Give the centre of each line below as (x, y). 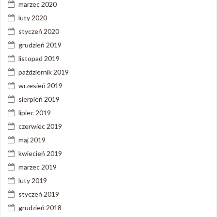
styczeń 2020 (39, 31)
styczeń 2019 (39, 194)
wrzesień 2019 (40, 85)
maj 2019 (32, 139)
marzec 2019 (38, 167)
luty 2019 (33, 180)
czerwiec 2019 (40, 126)
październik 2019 (44, 72)
